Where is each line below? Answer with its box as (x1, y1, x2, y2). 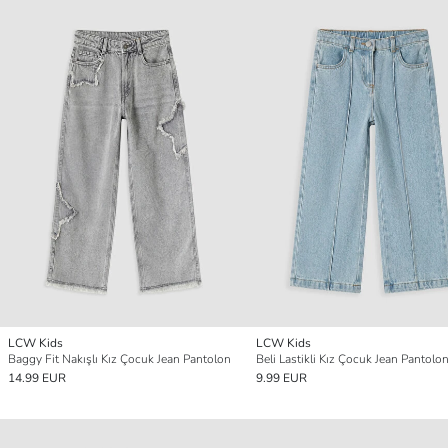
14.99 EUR (8, 370, 66, 387)
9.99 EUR (256, 370, 307, 387)
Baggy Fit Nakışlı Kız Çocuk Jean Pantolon (8, 351, 231, 368)
